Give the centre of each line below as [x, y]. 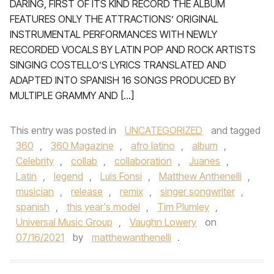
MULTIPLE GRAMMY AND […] [72, 95]
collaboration [143, 161]
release [87, 191]
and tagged [235, 130]
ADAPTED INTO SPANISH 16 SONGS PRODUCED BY [123, 80]
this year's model [103, 207]
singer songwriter [198, 191]
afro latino [153, 146]
